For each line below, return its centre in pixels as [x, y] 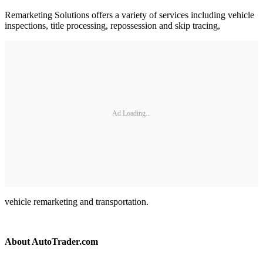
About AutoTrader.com [51, 241]
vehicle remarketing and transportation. [77, 201]
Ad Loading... [131, 114]
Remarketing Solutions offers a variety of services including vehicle [129, 15]
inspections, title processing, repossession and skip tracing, [112, 25]
